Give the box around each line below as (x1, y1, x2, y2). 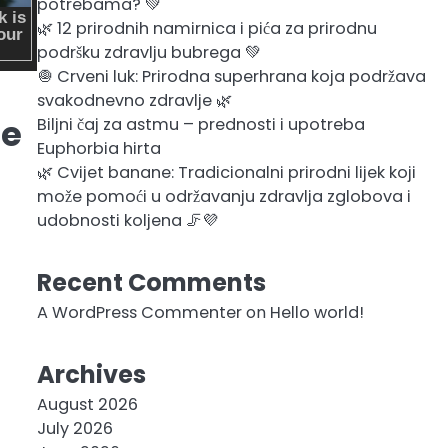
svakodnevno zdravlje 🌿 (36, 89, 232, 112)
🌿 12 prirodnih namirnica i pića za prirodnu (36, 17, 377, 40)
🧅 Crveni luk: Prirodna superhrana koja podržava (36, 65, 426, 88)
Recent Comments (36, 266, 266, 299)
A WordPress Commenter (36, 301, 242, 324)
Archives (36, 358, 146, 391)
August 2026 (36, 393, 138, 416)
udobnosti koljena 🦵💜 (36, 209, 218, 232)
